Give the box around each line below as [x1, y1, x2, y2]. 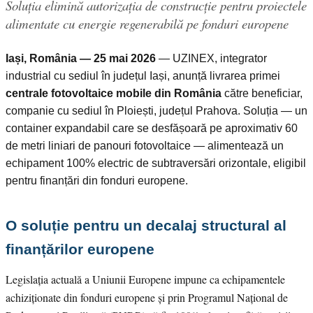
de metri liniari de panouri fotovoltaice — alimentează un [6, 139, 284, 152]
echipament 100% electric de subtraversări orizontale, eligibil [6, 156, 306, 169]
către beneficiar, [221, 87, 303, 99]
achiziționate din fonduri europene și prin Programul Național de [6, 289, 288, 305]
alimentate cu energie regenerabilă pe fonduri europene [6, 14, 289, 32]
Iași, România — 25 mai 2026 [6, 52, 156, 64]
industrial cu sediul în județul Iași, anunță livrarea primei [6, 69, 280, 82]
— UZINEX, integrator [156, 52, 267, 64]
